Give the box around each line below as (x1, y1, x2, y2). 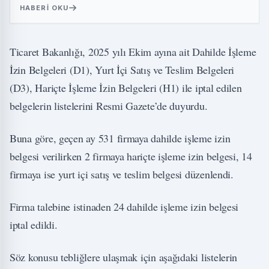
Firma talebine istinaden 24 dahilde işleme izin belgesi (10, 199, 239, 214)
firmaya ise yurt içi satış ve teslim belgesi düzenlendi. (10, 167, 234, 182)
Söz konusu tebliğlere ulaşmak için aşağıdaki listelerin (10, 250, 238, 265)
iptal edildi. (10, 217, 58, 232)
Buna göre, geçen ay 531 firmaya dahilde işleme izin (10, 131, 231, 146)
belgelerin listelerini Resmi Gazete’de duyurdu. (10, 98, 208, 113)
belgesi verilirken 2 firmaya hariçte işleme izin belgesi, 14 (10, 149, 252, 164)
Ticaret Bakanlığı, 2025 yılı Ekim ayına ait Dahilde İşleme (10, 44, 256, 59)
